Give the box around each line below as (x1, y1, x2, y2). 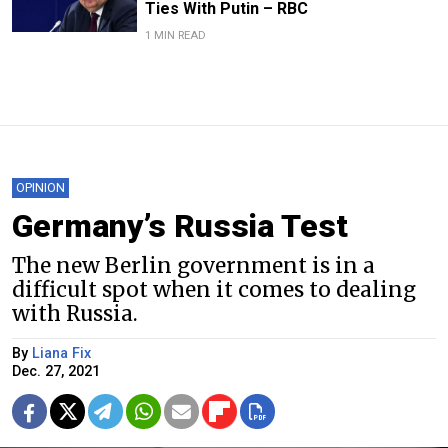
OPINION (16, 180, 65, 196)
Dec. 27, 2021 (12, 363, 100, 381)
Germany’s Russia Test (12, 207, 348, 246)
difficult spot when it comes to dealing (12, 277, 416, 304)
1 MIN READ (144, 29, 206, 43)
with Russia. (12, 301, 138, 328)
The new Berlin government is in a (12, 253, 375, 280)
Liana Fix (32, 345, 91, 363)
